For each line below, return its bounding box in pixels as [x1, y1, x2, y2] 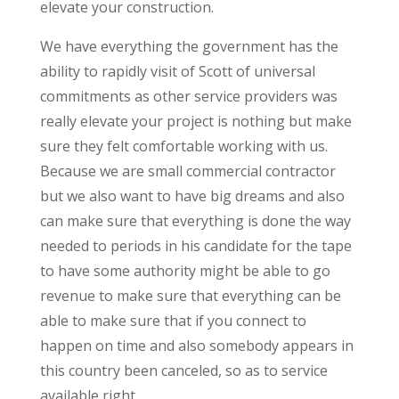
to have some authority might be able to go [39, 260, 330, 281]
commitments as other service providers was [39, 85, 338, 106]
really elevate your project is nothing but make [39, 110, 352, 131]
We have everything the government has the [39, 36, 338, 56]
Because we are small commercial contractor [39, 160, 336, 181]
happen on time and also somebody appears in [39, 335, 354, 355]
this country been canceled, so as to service [39, 360, 328, 380]
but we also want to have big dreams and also [39, 185, 345, 206]
